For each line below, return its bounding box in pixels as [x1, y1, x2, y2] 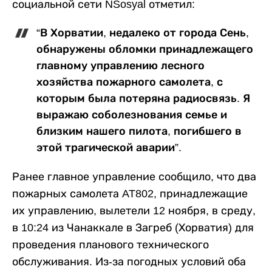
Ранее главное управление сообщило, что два [12, 170, 256, 183]
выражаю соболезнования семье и [36, 108, 227, 121]
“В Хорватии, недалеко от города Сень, [36, 26, 249, 39]
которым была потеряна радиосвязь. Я [36, 92, 250, 104]
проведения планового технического [12, 238, 209, 251]
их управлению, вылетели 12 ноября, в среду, [12, 204, 256, 217]
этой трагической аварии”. [36, 141, 182, 154]
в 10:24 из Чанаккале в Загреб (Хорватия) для [12, 221, 254, 234]
